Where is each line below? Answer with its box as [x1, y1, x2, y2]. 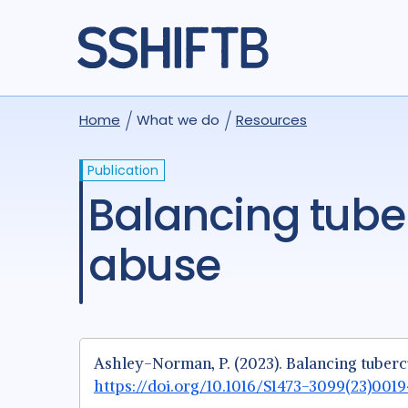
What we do [137, 110, 219, 129]
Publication [87, 160, 159, 179]
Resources [236, 110, 307, 129]
